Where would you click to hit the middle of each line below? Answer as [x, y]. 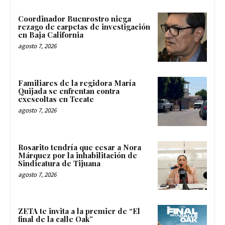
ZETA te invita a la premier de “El [79, 211]
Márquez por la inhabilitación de [78, 155]
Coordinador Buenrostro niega [75, 19]
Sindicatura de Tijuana [59, 163]
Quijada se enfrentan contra [69, 91]
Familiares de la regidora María [77, 83]
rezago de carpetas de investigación [84, 27]
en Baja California [51, 35]
